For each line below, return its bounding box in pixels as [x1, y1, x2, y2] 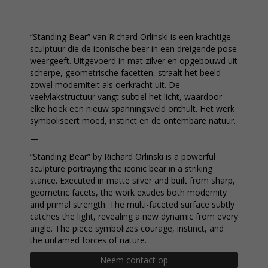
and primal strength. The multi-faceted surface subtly [30, 199, 234, 210]
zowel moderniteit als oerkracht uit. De [30, 79, 180, 90]
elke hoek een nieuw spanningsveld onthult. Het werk [30, 103, 234, 114]
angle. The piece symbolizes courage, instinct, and [30, 223, 224, 234]
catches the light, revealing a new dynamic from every [30, 211, 238, 222]
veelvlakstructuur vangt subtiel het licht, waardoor [30, 91, 222, 102]
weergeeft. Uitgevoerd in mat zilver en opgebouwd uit [30, 55, 237, 66]
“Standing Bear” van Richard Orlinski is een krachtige [30, 31, 231, 42]
